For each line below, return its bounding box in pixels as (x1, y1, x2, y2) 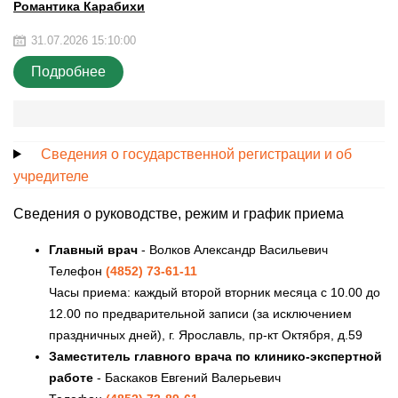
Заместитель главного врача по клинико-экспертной (49, 348, 382, 363)
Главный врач (49, 242, 138, 257)
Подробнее (31, 63, 106, 79)
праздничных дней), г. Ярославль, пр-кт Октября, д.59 (49, 327, 362, 342)
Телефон (49, 263, 106, 278)
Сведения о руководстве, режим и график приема (13, 205, 344, 221)
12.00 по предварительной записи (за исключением (49, 306, 352, 321)
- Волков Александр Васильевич (138, 242, 328, 257)
